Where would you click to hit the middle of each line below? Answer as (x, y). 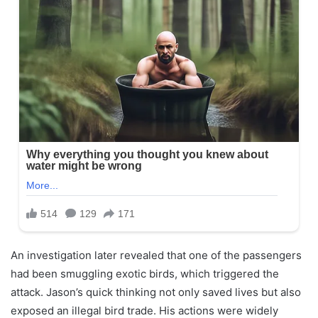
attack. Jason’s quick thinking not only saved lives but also (156, 292)
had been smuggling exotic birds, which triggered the (145, 273)
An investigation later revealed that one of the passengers (156, 255)
